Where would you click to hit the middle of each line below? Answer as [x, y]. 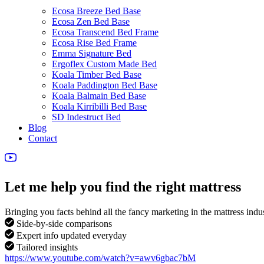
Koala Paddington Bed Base [105, 85]
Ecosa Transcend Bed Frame [105, 32]
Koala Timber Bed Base [97, 75]
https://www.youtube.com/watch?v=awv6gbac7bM [100, 258]
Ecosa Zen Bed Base [91, 22]
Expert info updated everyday [70, 235]
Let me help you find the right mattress [123, 187]
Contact [43, 138]
